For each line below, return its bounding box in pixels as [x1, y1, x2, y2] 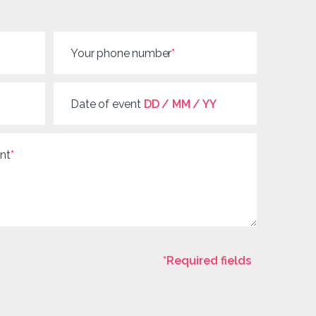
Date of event [71, 97, 144, 111]
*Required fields [163, 253, 251, 267]
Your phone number [71, 46, 172, 60]
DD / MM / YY [143, 97, 217, 111]
